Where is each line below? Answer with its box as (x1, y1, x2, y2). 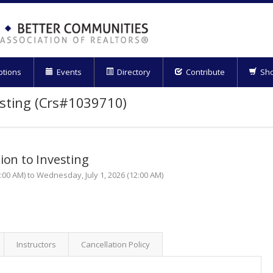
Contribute (184, 66, 225, 77)
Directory (115, 66, 151, 77)
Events (55, 66, 82, 77)
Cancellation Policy (81, 238, 150, 250)
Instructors (16, 238, 56, 250)
